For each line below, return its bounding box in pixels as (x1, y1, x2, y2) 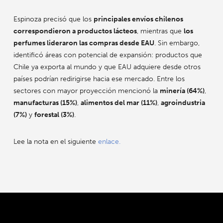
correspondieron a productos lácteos (13, 27, 137, 36)
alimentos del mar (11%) (80, 99, 157, 108)
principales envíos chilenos (93, 15, 183, 24)
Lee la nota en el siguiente (13, 137, 98, 146)
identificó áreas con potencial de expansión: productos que (13, 51, 202, 60)
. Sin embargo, (154, 39, 200, 48)
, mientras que (136, 27, 184, 36)
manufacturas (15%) (13, 99, 77, 108)
